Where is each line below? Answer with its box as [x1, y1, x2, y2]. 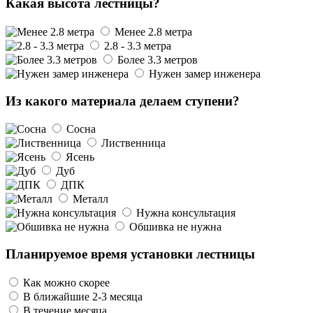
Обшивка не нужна [126, 221, 221, 233]
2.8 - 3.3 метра [101, 39, 171, 52]
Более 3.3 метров [115, 53, 198, 66]
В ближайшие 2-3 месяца [20, 290, 143, 303]
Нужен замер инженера [146, 67, 261, 80]
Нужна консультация [133, 207, 235, 219]
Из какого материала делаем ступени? [6, 93, 240, 108]
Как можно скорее [20, 276, 110, 289]
